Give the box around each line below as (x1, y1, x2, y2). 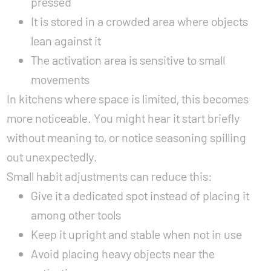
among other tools (31, 207, 122, 222)
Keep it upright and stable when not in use (31, 227, 243, 241)
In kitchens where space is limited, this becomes (7, 91, 249, 106)
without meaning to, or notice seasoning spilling (7, 130, 247, 145)
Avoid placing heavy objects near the (31, 246, 215, 261)
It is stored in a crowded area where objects (31, 14, 249, 28)
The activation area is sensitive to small (31, 53, 226, 67)
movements (31, 72, 90, 87)
